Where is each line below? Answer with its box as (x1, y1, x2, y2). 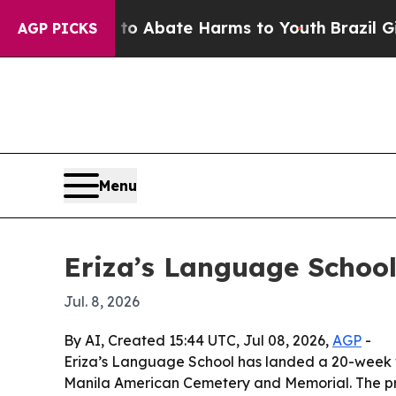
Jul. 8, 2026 (64, 293, 140, 311)
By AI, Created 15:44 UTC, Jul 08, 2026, (64, 331, 332, 350)
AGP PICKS (18, 19, 97, 37)
